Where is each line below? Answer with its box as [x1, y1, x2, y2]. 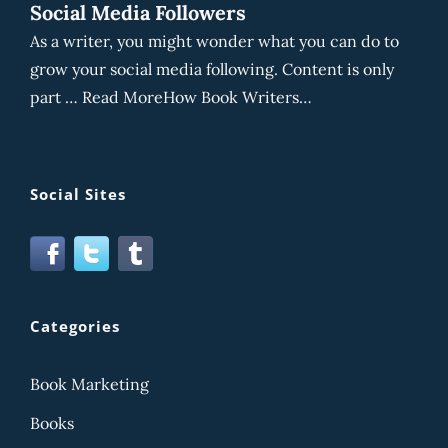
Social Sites [30, 183, 126, 204]
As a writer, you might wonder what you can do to [30, 30, 399, 51]
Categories [30, 315, 120, 336]
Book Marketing [30, 373, 149, 394]
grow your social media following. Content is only [30, 58, 394, 79]
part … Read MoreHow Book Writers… [30, 86, 312, 107]
